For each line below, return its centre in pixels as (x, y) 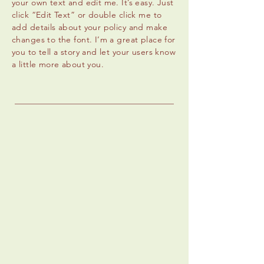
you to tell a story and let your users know (94, 52)
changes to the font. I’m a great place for (94, 39)
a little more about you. (58, 64)
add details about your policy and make (90, 27)
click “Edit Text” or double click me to (87, 14)
